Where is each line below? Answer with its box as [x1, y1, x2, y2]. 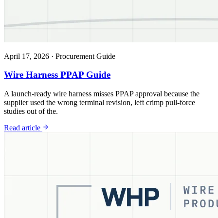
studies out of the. [4, 107, 58, 115]
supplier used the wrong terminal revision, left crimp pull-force [4, 98, 195, 107]
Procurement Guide [55, 52, 115, 60]
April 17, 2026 [4, 52, 49, 60]
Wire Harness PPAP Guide [4, 70, 110, 80]
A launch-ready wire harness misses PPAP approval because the [4, 90, 200, 98]
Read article [4, 124, 42, 132]
